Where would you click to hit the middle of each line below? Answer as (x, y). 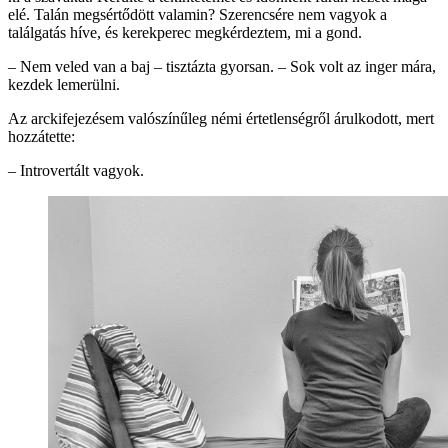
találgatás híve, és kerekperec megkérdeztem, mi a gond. (185, 32)
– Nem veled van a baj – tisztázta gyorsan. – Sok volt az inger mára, (222, 66)
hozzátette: (41, 136)
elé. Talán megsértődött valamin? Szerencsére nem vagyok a (197, 14)
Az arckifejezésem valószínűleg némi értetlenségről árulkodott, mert (221, 118)
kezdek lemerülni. (64, 84)
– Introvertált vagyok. (76, 170)
